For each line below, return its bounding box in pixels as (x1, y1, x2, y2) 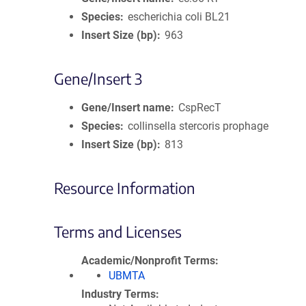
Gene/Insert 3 (54, 69, 142, 88)
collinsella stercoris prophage (128, 120, 269, 133)
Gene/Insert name (81, 101, 171, 114)
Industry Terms (81, 288, 156, 301)
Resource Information (54, 178, 195, 197)
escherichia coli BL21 (128, 10, 231, 23)
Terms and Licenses (54, 222, 182, 241)
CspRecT (178, 101, 222, 114)
